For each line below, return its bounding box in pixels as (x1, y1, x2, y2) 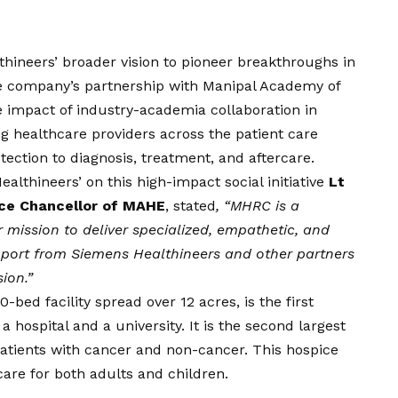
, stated (165, 197, 216, 215)
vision (121, 53, 159, 71)
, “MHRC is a (216, 197, 299, 215)
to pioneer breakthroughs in (159, 53, 355, 71)
